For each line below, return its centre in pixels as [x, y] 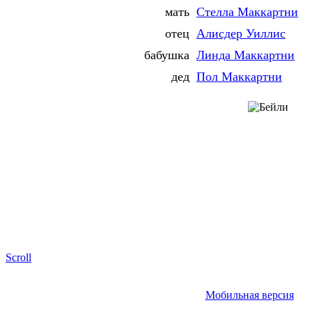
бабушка [167, 55]
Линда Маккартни [245, 55]
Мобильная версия [249, 295]
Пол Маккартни [239, 77]
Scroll [18, 258]
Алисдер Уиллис [241, 34]
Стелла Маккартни [247, 12]
